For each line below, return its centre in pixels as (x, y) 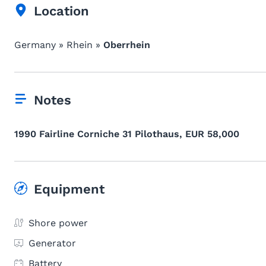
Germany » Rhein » (59, 45)
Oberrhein (127, 45)
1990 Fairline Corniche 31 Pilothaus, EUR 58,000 (127, 134)
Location (61, 11)
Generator (52, 243)
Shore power (58, 223)
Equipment (69, 189)
